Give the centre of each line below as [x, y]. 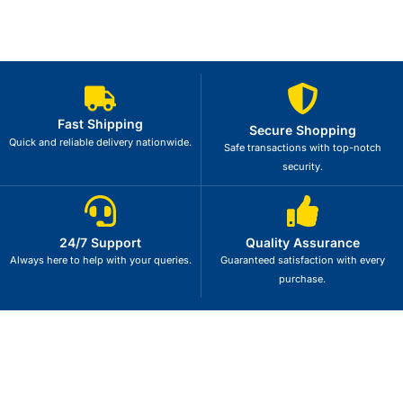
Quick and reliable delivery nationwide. [100, 142]
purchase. [302, 279]
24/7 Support [100, 242]
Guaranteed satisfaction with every [302, 260]
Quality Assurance [302, 242]
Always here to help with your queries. [100, 260]
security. [302, 166]
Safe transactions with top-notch [302, 148]
